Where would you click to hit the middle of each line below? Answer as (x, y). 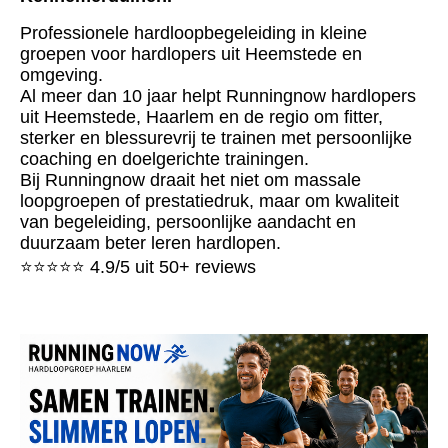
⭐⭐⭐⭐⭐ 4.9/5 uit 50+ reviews (138, 266)
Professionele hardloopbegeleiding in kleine (193, 32)
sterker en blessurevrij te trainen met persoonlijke (216, 137)
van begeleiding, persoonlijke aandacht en (188, 221)
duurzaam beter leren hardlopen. (150, 242)
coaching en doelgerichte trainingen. (164, 158)
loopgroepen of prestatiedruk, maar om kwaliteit (209, 200)
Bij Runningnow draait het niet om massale (190, 179)
